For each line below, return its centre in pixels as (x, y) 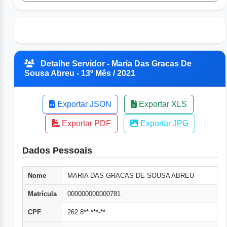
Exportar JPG (163, 124)
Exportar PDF (85, 124)
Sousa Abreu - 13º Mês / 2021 (80, 73)
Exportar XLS (162, 104)
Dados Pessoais (57, 151)
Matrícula (42, 194)
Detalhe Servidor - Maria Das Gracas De (115, 64)
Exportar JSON (83, 104)
